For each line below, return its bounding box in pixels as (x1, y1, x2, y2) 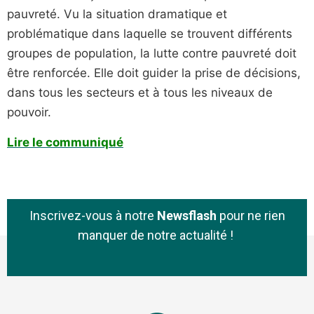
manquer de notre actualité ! (78, 227, 236, 243)
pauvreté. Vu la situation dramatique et (7, 7, 227, 22)
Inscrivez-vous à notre (29, 207, 157, 223)
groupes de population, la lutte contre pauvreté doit (7, 46, 296, 61)
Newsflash (156, 207, 217, 223)
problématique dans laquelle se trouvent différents (7, 27, 292, 41)
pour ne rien (216, 207, 285, 223)
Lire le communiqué (7, 135, 123, 149)
